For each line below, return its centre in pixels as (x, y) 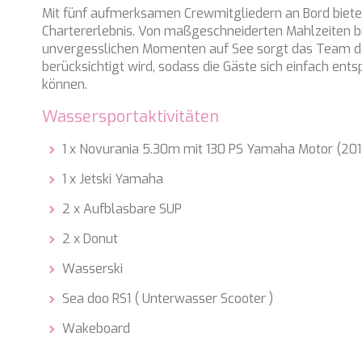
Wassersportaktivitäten (131, 116)
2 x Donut (90, 238)
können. (65, 84)
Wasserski (93, 268)
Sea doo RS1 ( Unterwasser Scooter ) (168, 298)
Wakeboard (97, 328)
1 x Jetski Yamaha (113, 179)
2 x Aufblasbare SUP (122, 208)
